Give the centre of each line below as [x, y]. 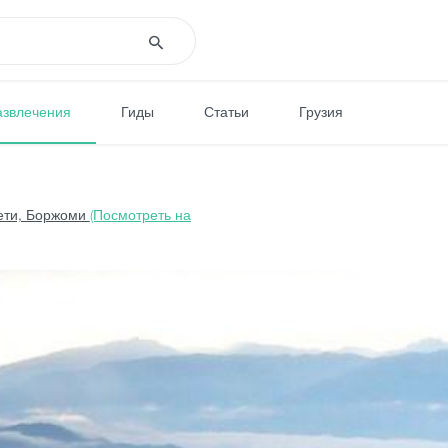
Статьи [226, 111]
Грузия [321, 111]
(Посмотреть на [140, 214]
